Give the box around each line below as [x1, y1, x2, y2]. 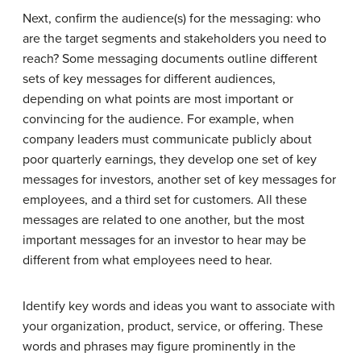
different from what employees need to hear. [23, 251, 272, 268]
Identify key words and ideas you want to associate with [23, 297, 335, 314]
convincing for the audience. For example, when [23, 110, 294, 127]
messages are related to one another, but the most [23, 211, 305, 228]
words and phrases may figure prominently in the [23, 338, 296, 355]
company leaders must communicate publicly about [23, 131, 312, 147]
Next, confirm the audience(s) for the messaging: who [23, 10, 321, 27]
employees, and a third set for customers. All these [23, 191, 307, 208]
